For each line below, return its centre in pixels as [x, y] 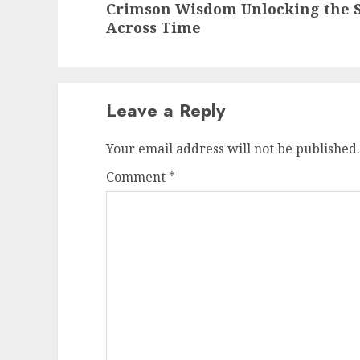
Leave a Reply [166, 110]
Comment [137, 177]
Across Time [153, 28]
